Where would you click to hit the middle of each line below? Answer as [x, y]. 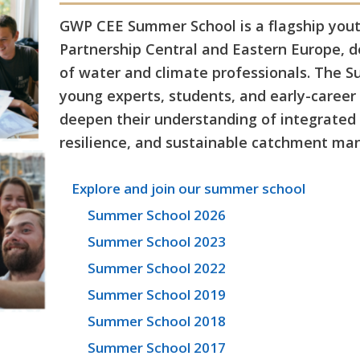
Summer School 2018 [157, 321]
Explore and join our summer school [189, 188]
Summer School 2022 [157, 268]
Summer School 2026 [157, 215]
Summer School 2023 [157, 241]
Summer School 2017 [157, 347]
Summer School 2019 [157, 294]
